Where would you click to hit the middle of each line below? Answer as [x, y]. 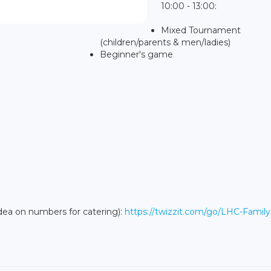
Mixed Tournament [201, 30]
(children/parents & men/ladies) [165, 42]
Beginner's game [136, 54]
